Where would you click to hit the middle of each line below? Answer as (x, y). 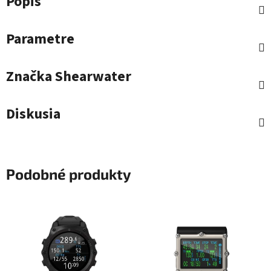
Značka (29, 77)
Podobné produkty (69, 174)
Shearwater (92, 77)
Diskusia (33, 114)
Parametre (40, 39)
